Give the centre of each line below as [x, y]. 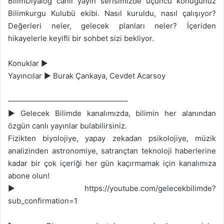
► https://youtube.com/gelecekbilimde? [112, 188]
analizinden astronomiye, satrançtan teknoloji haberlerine [112, 151]
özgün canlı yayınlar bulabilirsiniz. [67, 126]
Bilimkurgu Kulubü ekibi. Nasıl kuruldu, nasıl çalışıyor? [112, 13]
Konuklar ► [28, 63]
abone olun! [29, 176]
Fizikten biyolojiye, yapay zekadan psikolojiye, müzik [112, 138]
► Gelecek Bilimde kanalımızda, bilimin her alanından [112, 113]
